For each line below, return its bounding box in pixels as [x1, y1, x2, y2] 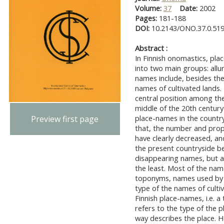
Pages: [135, 13, 159, 23]
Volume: [135, 3, 163, 13]
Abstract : [135, 43, 167, 53]
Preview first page [31, 113, 99, 124]
